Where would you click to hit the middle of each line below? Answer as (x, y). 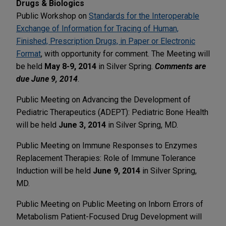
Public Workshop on (52, 16)
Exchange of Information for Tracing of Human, (97, 28)
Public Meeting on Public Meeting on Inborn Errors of (110, 204)
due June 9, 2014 (47, 79)
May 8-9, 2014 (70, 66)
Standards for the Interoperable (144, 16)
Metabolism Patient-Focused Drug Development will (109, 216)
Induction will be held (54, 171)
